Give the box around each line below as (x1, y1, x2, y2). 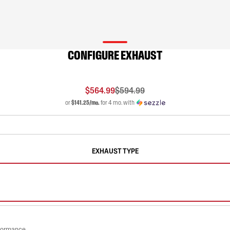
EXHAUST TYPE (91, 146, 139, 156)
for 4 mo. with (99, 99, 135, 106)
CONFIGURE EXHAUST (68, 47, 162, 63)
